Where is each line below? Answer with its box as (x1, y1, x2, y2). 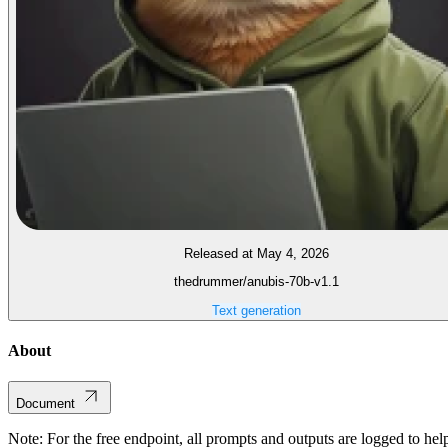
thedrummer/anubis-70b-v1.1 (173, 274, 339, 290)
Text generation (211, 302, 301, 318)
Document (16, 396, 75, 412)
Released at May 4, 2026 (183, 245, 329, 261)
